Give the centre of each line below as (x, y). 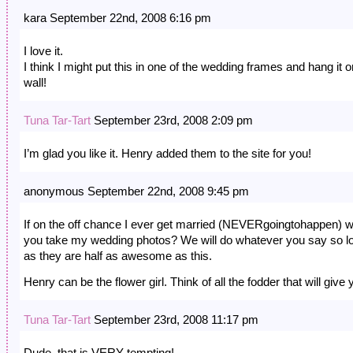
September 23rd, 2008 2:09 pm (172, 121)
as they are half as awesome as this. (118, 256)
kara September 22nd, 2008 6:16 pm (117, 18)
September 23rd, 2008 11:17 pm (175, 320)
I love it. (43, 51)
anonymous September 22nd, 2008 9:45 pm (136, 191)
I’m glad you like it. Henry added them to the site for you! (167, 154)
